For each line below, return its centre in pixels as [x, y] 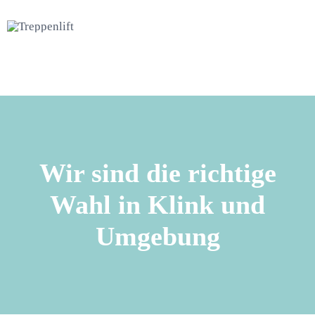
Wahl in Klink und [157, 204]
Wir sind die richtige [157, 173]
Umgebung [157, 236]
